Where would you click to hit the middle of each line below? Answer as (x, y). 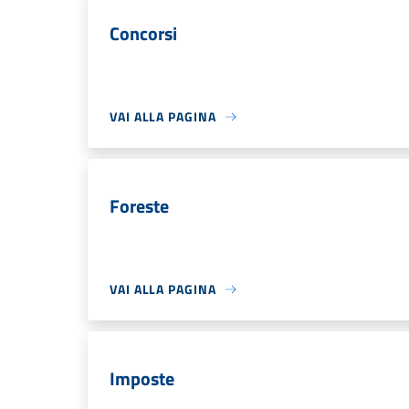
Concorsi (143, 33)
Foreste (139, 206)
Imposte (142, 378)
